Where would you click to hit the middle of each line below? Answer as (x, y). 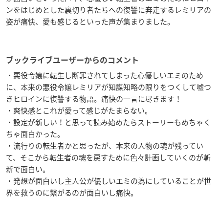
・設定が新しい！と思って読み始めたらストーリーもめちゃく (108, 122)
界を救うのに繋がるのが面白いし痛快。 (72, 193)
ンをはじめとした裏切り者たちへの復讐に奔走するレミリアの (109, 10)
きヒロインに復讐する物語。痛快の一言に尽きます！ (94, 99)
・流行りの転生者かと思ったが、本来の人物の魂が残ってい (105, 146)
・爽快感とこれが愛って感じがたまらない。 (79, 111)
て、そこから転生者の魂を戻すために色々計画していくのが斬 (108, 158)
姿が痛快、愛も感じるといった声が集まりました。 (90, 22)
